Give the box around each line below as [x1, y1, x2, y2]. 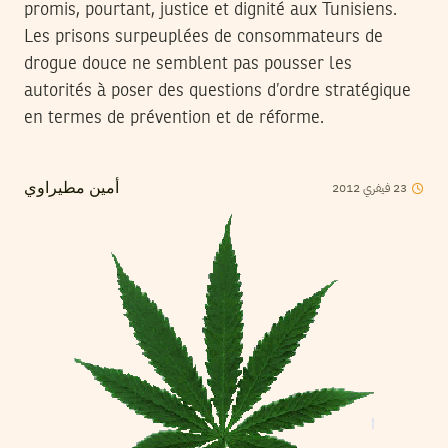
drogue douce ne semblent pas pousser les [24, 55, 352, 74]
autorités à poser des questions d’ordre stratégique [24, 82, 411, 101]
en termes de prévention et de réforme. [24, 109, 324, 128]
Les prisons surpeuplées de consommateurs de [24, 28, 383, 47]
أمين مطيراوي [24, 181, 119, 198]
